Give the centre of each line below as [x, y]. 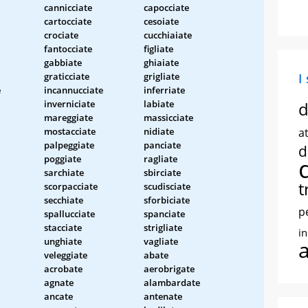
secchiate [64, 200]
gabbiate [63, 62]
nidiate [159, 131]
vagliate [161, 241]
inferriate [164, 90]
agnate [59, 282]
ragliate [161, 158]
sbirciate [162, 172]
